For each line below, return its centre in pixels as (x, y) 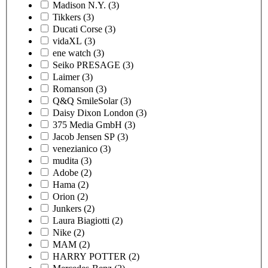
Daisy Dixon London (93, 112)
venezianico (75, 148)
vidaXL (67, 41)
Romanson (73, 89)
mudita (66, 160)
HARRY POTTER (89, 256)
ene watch (72, 53)
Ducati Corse (77, 29)
